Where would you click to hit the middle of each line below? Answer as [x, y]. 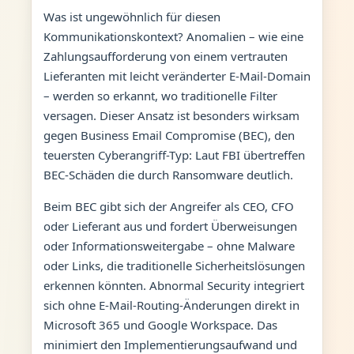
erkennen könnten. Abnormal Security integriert [173, 285]
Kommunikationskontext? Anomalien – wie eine [173, 36]
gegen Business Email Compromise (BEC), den [169, 135]
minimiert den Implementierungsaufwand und [170, 344]
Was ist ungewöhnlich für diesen [132, 16]
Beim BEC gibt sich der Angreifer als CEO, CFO [168, 206]
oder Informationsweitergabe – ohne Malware [169, 245]
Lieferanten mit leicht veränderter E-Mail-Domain [177, 75]
